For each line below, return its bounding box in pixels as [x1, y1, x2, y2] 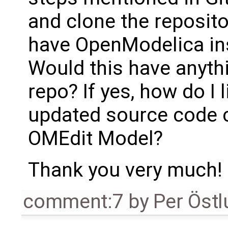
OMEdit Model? [27, 126, 163, 150]
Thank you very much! [27, 158, 222, 182]
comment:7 [23, 189, 124, 213]
